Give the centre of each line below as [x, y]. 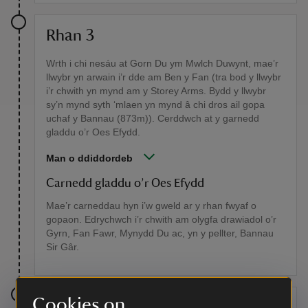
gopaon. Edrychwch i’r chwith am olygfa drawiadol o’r [161, 219]
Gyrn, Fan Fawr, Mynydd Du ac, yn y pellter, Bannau [160, 233]
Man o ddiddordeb [89, 158]
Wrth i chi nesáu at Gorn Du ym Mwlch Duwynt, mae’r [162, 63]
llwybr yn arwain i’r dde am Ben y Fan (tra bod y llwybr [164, 77]
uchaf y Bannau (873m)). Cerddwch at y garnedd [153, 118]
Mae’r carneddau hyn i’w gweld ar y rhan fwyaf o [151, 205]
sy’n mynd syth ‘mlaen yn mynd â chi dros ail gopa [155, 104]
